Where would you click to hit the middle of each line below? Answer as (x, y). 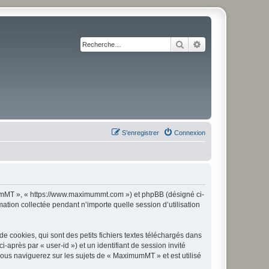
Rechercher (205, 44)
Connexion (190, 133)
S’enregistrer (141, 133)
